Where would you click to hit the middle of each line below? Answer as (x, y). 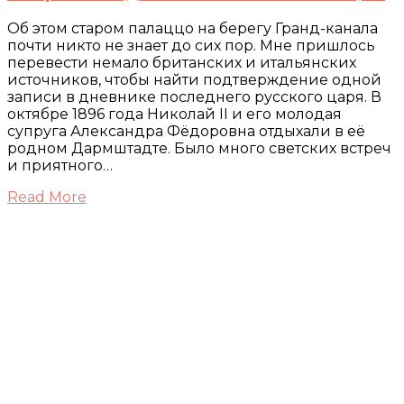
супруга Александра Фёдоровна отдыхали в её (186, 132)
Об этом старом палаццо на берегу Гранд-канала (193, 29)
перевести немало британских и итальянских (182, 63)
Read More (47, 197)
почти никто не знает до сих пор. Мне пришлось (191, 46)
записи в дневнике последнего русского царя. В (194, 97)
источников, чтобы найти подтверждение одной (194, 80)
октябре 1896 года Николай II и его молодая (174, 115)
